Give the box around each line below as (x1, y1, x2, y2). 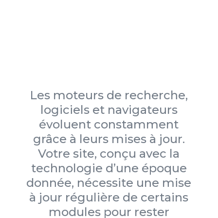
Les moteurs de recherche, (30, 88, 188, 103)
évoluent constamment (39, 117, 179, 132)
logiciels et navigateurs (40, 103, 178, 117)
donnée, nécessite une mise (26, 176, 192, 190)
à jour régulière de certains (29, 190, 189, 205)
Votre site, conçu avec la (38, 146, 180, 161)
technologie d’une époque (31, 161, 187, 176)
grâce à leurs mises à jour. (33, 132, 185, 146)
